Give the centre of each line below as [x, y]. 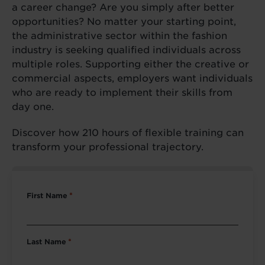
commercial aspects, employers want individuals [132, 78]
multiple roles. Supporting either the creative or [130, 64]
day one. [33, 106]
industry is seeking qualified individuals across [126, 50]
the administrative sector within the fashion [119, 35]
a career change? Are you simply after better [123, 7]
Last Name [46, 241]
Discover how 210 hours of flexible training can [128, 132]
